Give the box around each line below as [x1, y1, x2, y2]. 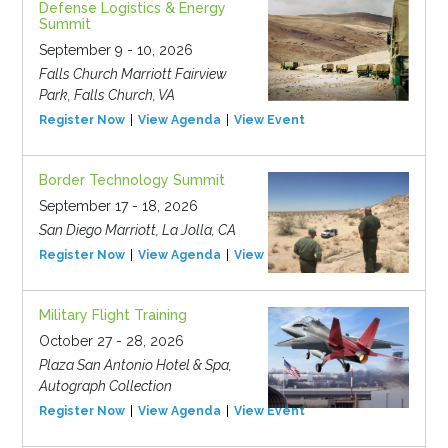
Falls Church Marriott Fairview [38, 66, 227, 83]
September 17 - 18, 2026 [38, 198, 198, 215]
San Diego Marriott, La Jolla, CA [38, 222, 236, 239]
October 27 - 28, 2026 [38, 333, 184, 350]
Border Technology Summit [38, 172, 225, 189]
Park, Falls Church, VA [38, 87, 175, 104]
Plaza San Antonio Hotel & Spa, [38, 357, 232, 374]
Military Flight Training [38, 307, 187, 324]
